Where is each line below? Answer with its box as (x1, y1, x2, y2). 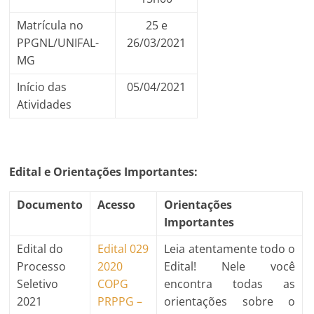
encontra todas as (164, 275, 296, 292)
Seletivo (17, 275, 59, 292)
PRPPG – (97, 293, 143, 309)
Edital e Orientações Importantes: (9, 163, 198, 179)
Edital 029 (97, 240, 149, 257)
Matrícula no (17, 17, 84, 33)
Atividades (17, 96, 72, 112)
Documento (17, 196, 83, 212)
